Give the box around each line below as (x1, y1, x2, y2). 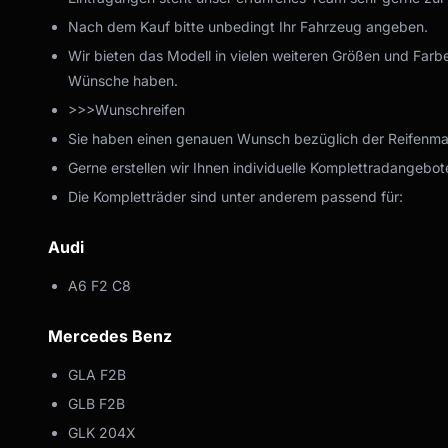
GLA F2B (68, 365, 126, 383)
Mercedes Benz (48, 325, 172, 346)
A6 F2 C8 (68, 276, 131, 294)
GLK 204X (68, 423, 136, 441)
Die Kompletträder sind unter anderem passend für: (68, 187, 403, 205)
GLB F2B (68, 394, 125, 412)
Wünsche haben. (68, 71, 178, 89)
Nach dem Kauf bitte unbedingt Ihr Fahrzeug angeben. (68, 17, 428, 35)
